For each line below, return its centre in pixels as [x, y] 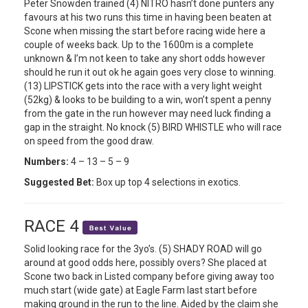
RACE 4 [53, 226]
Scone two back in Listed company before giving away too [149, 276]
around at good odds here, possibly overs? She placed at [145, 262]
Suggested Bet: [60, 182]
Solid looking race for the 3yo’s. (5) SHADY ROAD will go [143, 249]
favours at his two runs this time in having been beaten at [148, 17]
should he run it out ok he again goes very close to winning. [150, 72]
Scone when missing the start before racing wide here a [145, 31]
